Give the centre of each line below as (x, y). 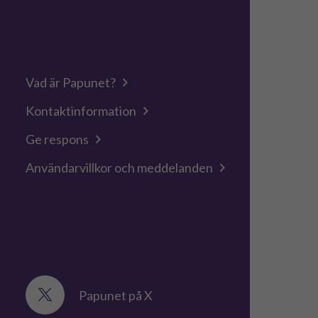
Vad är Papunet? (71, 82)
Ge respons (57, 139)
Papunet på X (116, 295)
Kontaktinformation (81, 111)
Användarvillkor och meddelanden (120, 168)
